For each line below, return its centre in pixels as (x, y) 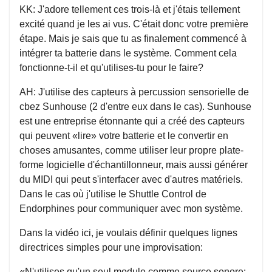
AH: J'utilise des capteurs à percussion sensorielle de (134, 92)
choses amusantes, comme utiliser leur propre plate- (131, 150)
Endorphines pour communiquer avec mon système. (131, 209)
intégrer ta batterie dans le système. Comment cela (128, 53)
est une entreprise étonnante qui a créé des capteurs (132, 121)
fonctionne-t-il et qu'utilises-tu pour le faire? (111, 68)
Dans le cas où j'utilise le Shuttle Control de (113, 194)
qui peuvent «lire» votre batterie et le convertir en (124, 136)
